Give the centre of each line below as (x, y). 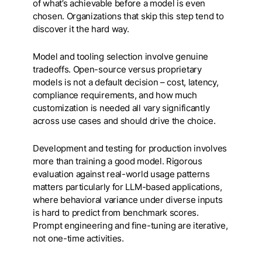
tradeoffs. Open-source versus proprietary (117, 69)
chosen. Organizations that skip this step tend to (128, 16)
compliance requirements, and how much (115, 95)
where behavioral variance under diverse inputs (128, 200)
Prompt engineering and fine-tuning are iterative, (130, 225)
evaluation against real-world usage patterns (121, 174)
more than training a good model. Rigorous (118, 161)
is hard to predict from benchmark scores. (116, 213)
